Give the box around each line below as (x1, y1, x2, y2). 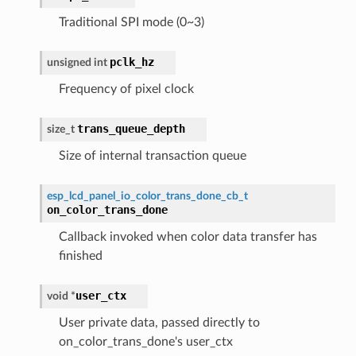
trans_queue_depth (76, 122, 185, 135)
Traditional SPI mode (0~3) (58, 15, 204, 29)
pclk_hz (109, 55, 154, 68)
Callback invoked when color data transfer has (58, 230, 317, 243)
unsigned (46, 56, 91, 68)
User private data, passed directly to (58, 315, 260, 329)
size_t (46, 122, 75, 135)
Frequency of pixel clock (58, 82, 194, 95)
